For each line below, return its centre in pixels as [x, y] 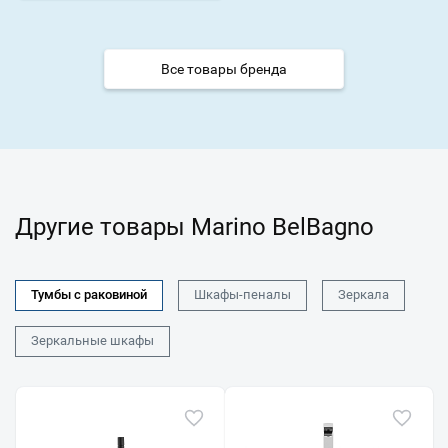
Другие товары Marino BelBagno [194, 226]
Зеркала [363, 295]
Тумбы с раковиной [89, 295]
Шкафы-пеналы [242, 295]
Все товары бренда [224, 68]
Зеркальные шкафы [92, 341]
